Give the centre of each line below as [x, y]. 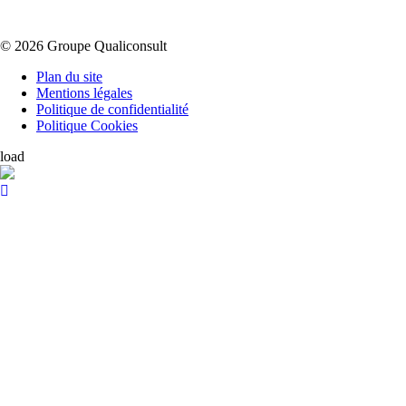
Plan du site [69, 77]
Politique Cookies [87, 126]
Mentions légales [84, 93]
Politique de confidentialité [112, 110]
